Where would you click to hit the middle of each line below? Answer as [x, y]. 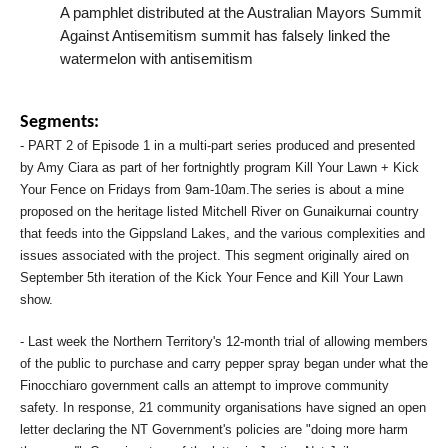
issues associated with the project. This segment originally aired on [214, 255]
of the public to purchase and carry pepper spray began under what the [224, 363]
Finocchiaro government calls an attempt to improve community [204, 385]
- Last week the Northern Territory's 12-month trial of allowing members [224, 341]
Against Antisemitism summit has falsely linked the [225, 36]
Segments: [59, 122]
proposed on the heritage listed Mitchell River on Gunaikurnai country [219, 211]
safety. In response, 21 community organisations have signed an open [223, 407]
